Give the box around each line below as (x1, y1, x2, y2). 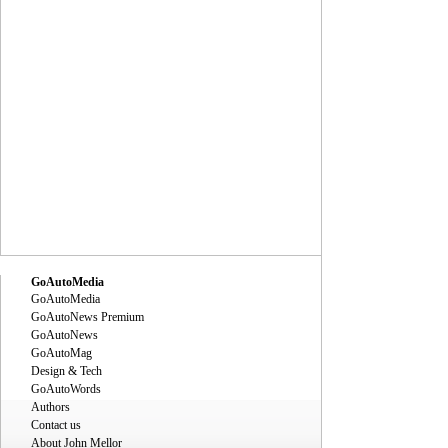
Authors (31, 400, 70, 414)
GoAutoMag (31, 346, 92, 360)
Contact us (31, 418, 81, 432)
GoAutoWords (31, 382, 101, 396)
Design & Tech (31, 364, 102, 378)
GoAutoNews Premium (31, 310, 144, 324)
